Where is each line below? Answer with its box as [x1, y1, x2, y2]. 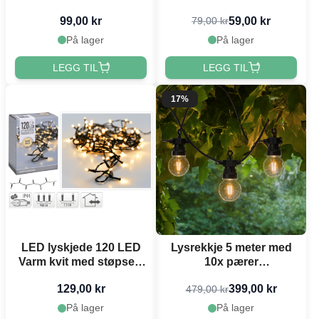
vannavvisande [189, 270, 273, 283]
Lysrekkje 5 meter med [170, 241, 292, 254]
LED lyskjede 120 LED [21, 241, 141, 254]
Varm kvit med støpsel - [18, 256, 144, 268]
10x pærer [204, 256, 258, 268]
